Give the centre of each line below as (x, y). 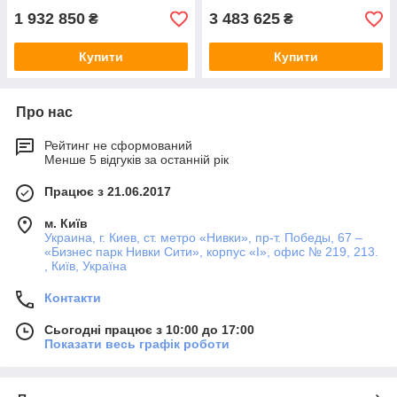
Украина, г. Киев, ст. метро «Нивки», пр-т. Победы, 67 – (203, 238)
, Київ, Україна (86, 266)
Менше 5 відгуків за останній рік (136, 160)
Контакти (73, 298)
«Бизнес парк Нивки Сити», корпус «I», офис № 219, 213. (211, 252)
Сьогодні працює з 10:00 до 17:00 (149, 330)
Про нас (44, 113)
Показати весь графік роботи (137, 344)
